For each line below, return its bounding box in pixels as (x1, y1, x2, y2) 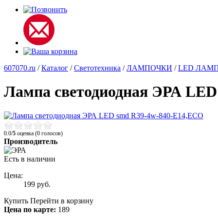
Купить (4, 196, 28, 205)
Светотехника (74, 64, 121, 72)
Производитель (4, 137, 57, 145)
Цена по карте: (4, 205, 56, 214)
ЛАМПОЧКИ (127, 64, 172, 72)
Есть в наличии (4, 154, 55, 163)
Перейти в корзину (30, 196, 93, 205)
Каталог (41, 64, 68, 72)
